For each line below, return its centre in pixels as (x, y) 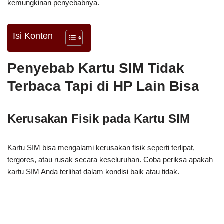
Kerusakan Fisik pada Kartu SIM (99, 118)
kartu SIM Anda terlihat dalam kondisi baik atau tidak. (93, 171)
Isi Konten (33, 36)
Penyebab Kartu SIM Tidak (96, 68)
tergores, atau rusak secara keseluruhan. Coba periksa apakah (110, 159)
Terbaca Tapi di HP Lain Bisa (103, 86)
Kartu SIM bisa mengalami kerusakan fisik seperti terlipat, (101, 147)
